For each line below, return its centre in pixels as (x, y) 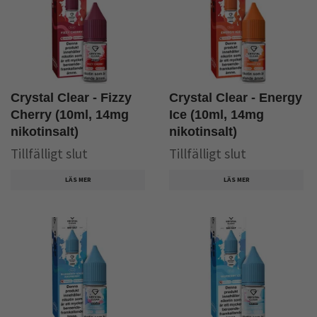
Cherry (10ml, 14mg (70, 114)
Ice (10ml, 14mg (217, 114)
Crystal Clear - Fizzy (71, 97)
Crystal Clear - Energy (236, 97)
